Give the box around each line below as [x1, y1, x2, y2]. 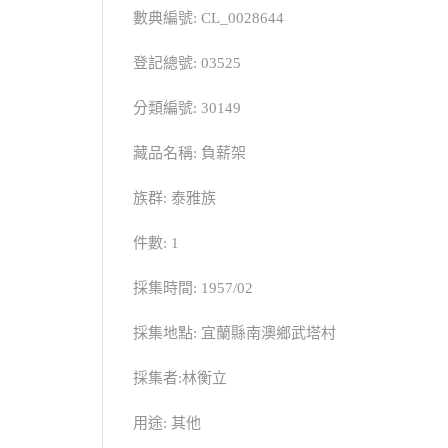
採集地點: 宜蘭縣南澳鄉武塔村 [133, 325, 336, 342]
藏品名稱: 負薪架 [133, 145, 246, 162]
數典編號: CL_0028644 [133, 10, 284, 27]
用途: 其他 [133, 415, 201, 432]
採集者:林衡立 [133, 370, 227, 387]
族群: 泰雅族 [133, 190, 216, 207]
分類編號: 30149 [133, 100, 241, 117]
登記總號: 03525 [133, 55, 241, 72]
